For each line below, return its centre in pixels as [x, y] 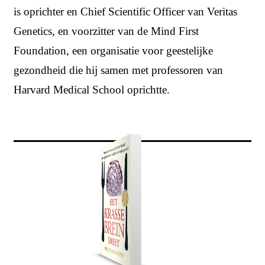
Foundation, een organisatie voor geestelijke [113, 51]
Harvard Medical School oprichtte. [92, 90]
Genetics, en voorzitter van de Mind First [106, 31]
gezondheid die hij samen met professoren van [118, 70]
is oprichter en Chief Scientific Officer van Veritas [125, 12]
